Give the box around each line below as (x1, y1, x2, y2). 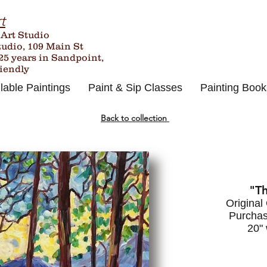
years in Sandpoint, (9, 52, 106, 63)
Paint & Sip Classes (88, 82, 182, 94)
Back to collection (101, 113, 169, 123)
